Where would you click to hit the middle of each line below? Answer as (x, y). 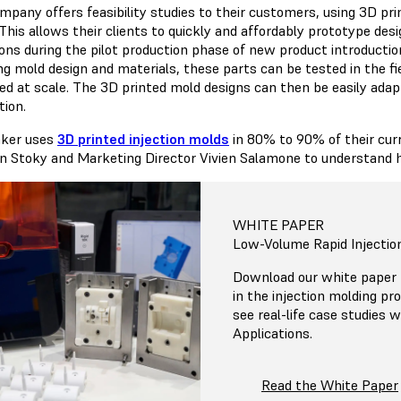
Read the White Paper (330, 385)
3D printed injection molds (143, 139)
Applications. (273, 333)
